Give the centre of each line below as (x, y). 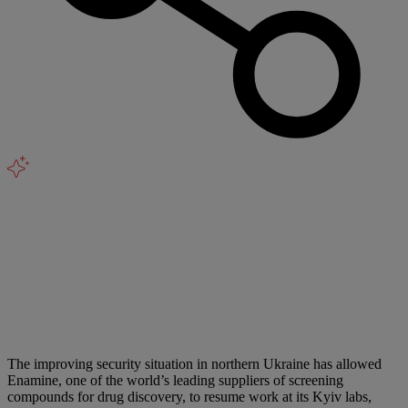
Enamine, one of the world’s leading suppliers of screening (175, 380)
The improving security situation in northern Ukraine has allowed (194, 363)
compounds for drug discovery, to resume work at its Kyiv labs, (189, 396)
